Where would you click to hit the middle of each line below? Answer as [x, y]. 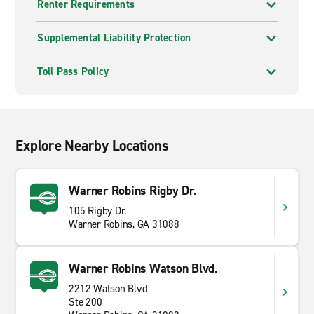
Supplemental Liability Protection [114, 38]
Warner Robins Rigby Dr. [133, 191]
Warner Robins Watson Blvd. [143, 268]
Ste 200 [86, 302]
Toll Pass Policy [73, 71]
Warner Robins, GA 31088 [124, 224]
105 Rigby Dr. [98, 211]
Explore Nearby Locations [92, 146]
